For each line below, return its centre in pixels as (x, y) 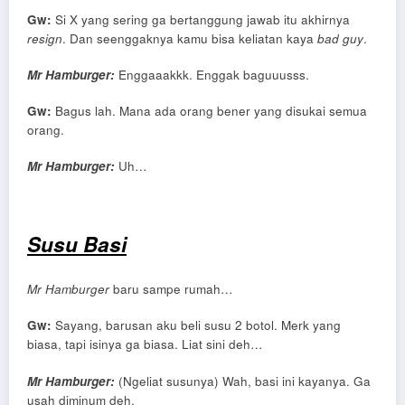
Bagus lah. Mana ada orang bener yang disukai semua (209, 111)
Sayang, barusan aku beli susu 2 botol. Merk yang (196, 325)
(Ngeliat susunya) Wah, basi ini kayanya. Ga (245, 381)
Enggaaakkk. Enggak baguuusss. (212, 74)
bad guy (340, 38)
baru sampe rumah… (171, 289)
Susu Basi (77, 244)
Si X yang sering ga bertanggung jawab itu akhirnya (201, 19)
